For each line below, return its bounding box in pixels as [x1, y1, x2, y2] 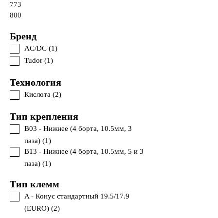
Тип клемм [10, 179, 62, 189]
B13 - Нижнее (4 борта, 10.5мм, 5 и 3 [24, 147, 144, 155]
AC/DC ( [24, 44, 51, 52]
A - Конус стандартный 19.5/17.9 [24, 192, 129, 200]
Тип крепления [10, 111, 81, 122]
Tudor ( [24, 56, 47, 64]
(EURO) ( [24, 204, 54, 212]
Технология [10, 77, 64, 88]
